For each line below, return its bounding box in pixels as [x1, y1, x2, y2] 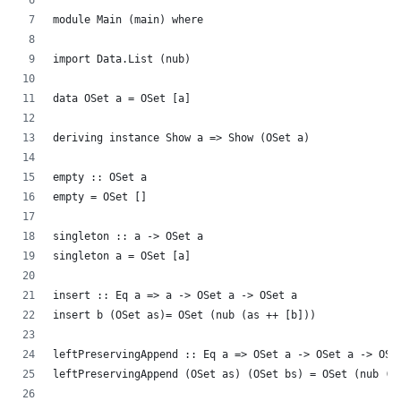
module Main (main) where [53, 13, 203, 27]
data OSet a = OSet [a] [53, 92, 191, 106]
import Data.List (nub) [53, 53, 191, 66]
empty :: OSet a [53, 171, 147, 184]
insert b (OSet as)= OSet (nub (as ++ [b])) [53, 309, 316, 322]
